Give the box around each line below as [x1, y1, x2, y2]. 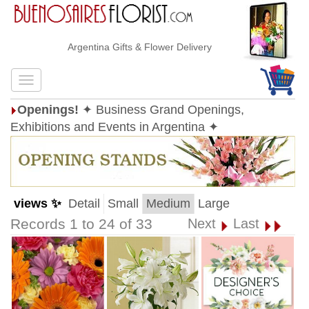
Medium [146, 197, 190, 210]
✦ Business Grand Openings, [82, 103, 244, 117]
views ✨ [14, 197, 61, 210]
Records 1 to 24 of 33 [10, 216, 152, 232]
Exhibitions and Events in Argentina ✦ [10, 120, 219, 134]
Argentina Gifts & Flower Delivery [52, 41, 197, 52]
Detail [68, 197, 100, 210]
